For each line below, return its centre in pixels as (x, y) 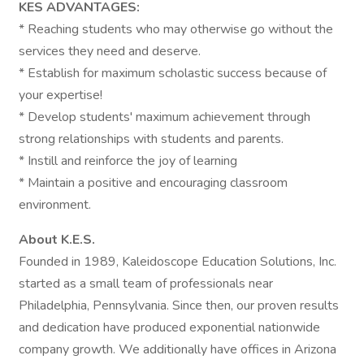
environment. (55, 205)
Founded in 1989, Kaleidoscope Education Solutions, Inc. (178, 262)
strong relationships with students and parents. (151, 139)
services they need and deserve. (110, 51)
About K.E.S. (57, 240)
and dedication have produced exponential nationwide (169, 327)
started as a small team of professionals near (146, 284)
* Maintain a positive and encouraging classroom (153, 183)
